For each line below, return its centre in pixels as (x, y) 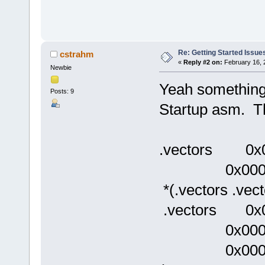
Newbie (61, 68)
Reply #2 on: (203, 62)
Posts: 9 (62, 91)
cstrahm (77, 54)
